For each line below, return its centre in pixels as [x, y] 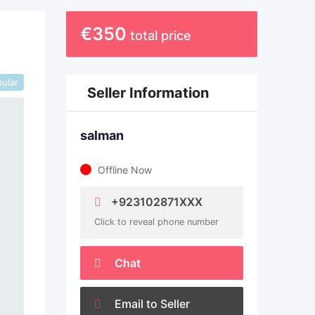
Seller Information [148, 93]
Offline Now [124, 170]
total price [160, 36]
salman [102, 135]
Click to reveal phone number [156, 222]
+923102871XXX [155, 202]
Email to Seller [150, 304]
